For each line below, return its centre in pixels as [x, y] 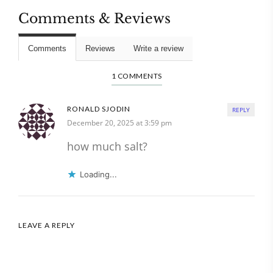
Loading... [98, 175]
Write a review [158, 49]
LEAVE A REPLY [47, 225]
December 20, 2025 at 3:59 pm [119, 123]
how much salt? [107, 147]
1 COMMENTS [136, 76]
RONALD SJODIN [99, 109]
